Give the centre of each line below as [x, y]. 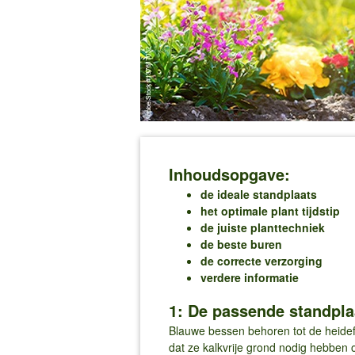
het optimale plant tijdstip [270, 210]
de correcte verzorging [261, 260]
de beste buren [241, 244]
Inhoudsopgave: [229, 174]
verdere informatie [249, 277]
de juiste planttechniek [262, 227]
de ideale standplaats [258, 194]
